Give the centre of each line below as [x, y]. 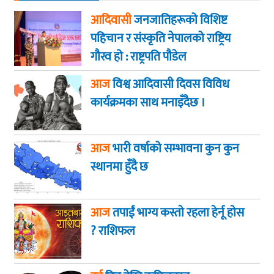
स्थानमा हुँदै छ [119, 167]
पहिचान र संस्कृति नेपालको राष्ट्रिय [161, 39]
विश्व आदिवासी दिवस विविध [170, 85]
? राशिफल [113, 231]
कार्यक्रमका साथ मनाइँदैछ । [148, 103]
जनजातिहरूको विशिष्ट [179, 20]
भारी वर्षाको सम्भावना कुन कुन [175, 149]
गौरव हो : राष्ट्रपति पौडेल [139, 57]
